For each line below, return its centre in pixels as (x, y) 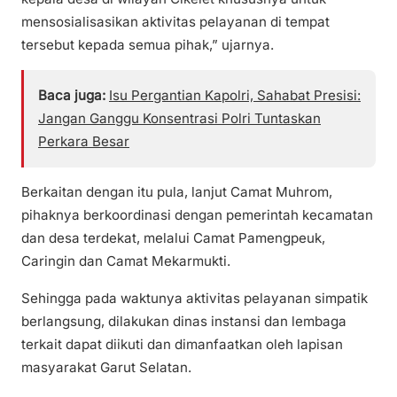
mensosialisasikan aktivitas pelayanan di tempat (175, 22)
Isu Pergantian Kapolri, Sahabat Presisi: (235, 96)
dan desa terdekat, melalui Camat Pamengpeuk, (173, 238)
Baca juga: (72, 96)
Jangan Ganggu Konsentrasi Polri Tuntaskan (179, 119)
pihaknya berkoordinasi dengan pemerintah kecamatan (197, 215)
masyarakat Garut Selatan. (106, 367)
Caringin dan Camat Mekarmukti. (126, 261)
